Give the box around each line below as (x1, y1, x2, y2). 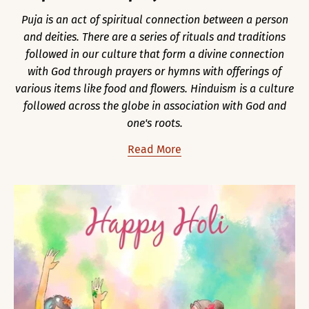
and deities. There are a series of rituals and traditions (23, 30, 286, 43)
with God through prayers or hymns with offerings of (28, 64, 281, 78)
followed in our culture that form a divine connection (25, 47, 284, 61)
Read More (128, 142, 181, 156)
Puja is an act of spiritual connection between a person (21, 12, 288, 26)
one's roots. (126, 116, 183, 130)
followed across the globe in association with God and (23, 99, 286, 112)
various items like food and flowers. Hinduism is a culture (15, 81, 294, 95)
